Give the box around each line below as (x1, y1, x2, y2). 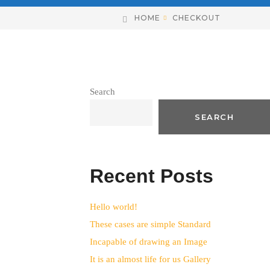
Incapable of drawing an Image (89, 236, 207, 246)
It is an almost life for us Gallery (89, 254, 211, 264)
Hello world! (89, 201, 137, 212)
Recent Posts (89, 165, 213, 187)
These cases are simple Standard (89, 219, 211, 229)
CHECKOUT (172, 13, 221, 22)
